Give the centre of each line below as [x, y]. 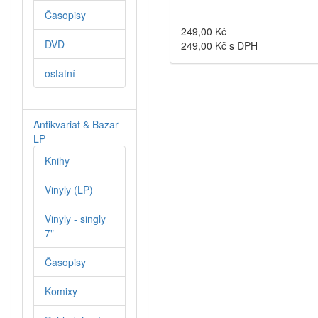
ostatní [60, 73]
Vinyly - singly [75, 219]
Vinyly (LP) [69, 190]
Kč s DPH [235, 46]
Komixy [61, 291]
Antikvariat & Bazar [76, 125]
